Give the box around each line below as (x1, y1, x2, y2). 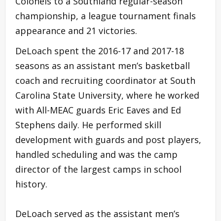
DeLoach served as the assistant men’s (15, 207, 180, 220)
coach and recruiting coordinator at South (15, 74, 195, 86)
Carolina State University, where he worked (15, 89, 199, 101)
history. (15, 178, 47, 190)
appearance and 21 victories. (15, 24, 137, 37)
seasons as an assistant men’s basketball (15, 59, 190, 72)
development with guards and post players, (15, 133, 201, 146)
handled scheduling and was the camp (15, 148, 178, 160)
